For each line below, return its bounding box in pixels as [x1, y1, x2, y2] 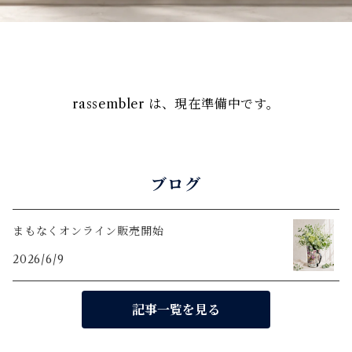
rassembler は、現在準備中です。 [72, 96, 280, 112]
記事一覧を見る [132, 302, 220, 317]
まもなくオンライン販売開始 [13, 224, 164, 238]
